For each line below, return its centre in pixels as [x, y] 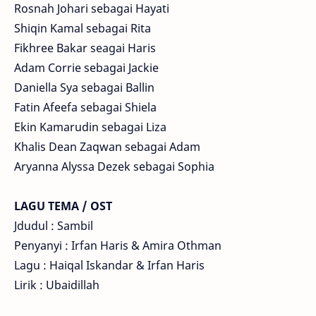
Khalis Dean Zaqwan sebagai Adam [107, 147]
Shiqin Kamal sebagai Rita [83, 29]
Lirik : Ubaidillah [57, 285]
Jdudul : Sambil [54, 226]
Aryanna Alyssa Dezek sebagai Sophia [114, 167]
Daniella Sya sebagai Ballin [84, 88]
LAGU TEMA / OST [65, 206]
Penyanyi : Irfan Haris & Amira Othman [118, 246]
